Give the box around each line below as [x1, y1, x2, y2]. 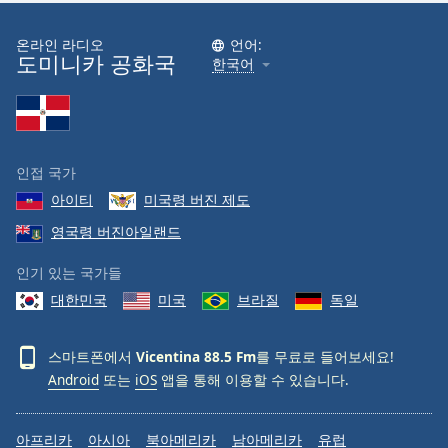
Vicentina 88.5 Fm [136, 346, 256, 366]
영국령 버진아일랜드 [51, 222, 181, 242]
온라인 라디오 [16, 34, 104, 54]
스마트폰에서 [48, 346, 136, 366]
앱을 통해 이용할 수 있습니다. [157, 370, 349, 389]
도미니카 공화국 [16, 48, 176, 78]
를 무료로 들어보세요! [256, 346, 394, 366]
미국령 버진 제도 [144, 189, 250, 209]
